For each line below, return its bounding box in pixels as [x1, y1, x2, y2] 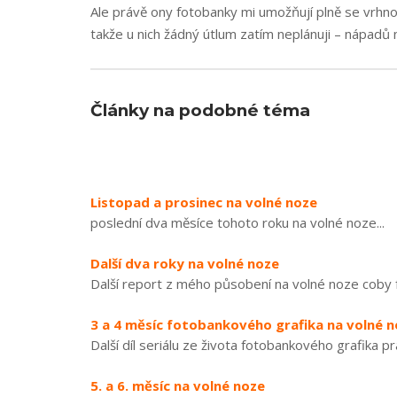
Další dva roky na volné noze [90, 254, 279, 272]
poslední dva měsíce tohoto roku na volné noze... [90, 214, 385, 231]
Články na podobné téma [90, 100, 310, 121]
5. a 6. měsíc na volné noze [90, 377, 265, 394]
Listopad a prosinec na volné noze [90, 193, 317, 211]
